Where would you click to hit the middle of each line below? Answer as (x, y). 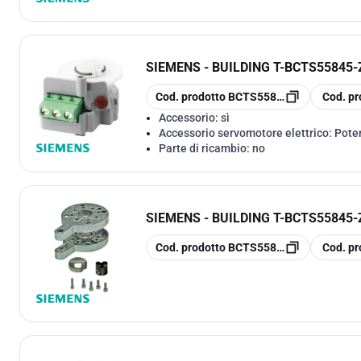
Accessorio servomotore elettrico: (247, 133)
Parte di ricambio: (205, 148)
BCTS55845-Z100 (274, 247)
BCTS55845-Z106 (274, 96)
